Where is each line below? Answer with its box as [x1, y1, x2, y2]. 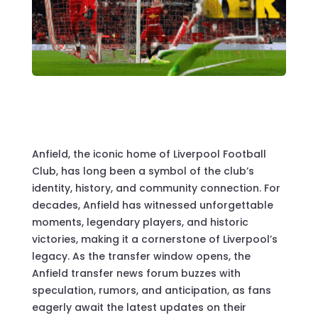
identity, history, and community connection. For [31, 181, 280, 196]
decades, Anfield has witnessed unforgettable [31, 198, 273, 213]
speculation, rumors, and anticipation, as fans [31, 283, 271, 298]
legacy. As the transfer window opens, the [31, 249, 251, 264]
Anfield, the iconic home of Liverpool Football [31, 147, 266, 162]
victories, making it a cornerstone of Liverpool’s [31, 232, 278, 247]
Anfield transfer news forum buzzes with [31, 266, 241, 281]
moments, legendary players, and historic [31, 215, 248, 230]
